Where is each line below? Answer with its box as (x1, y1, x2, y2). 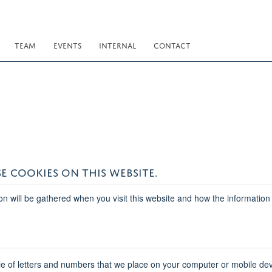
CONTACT (154, 39, 191, 50)
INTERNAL (99, 39, 136, 50)
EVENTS (53, 39, 81, 50)
